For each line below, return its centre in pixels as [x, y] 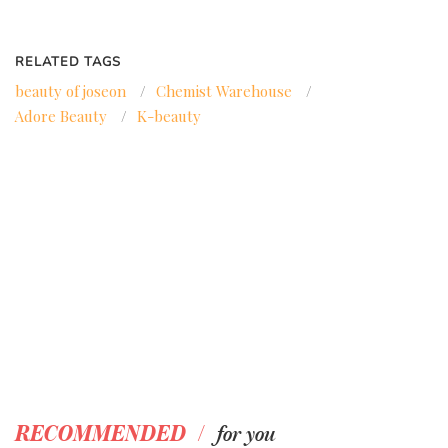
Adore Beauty [61, 116]
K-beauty [169, 116]
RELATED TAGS [68, 62]
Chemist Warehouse [224, 91]
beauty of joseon [70, 91]
